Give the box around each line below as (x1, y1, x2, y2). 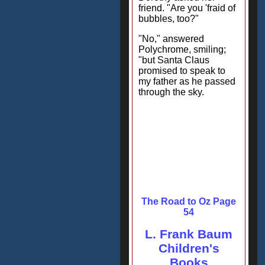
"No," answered (138, 34, 204, 44)
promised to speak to (138, 66, 225, 76)
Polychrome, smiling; (138, 44, 226, 54)
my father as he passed (138, 76, 235, 86)
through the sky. (138, 87, 204, 97)
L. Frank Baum (145, 227, 232, 241)
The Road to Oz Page (141, 196, 236, 206)
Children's (158, 241, 219, 255)
